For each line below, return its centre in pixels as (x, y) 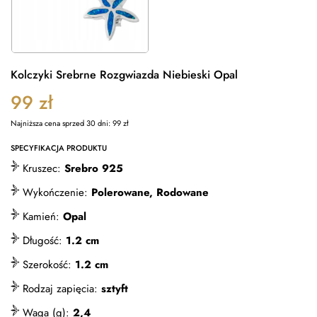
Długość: (42, 241)
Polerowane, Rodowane (150, 192)
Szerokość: (47, 265)
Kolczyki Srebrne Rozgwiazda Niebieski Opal (124, 75)
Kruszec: (42, 168)
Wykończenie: (55, 192)
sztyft (115, 289)
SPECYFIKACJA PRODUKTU (59, 148)
